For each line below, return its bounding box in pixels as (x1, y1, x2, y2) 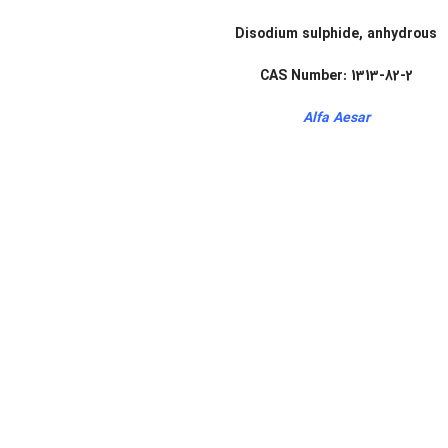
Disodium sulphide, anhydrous (235, 23, 437, 45)
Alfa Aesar (302, 107, 370, 129)
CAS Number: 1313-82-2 (259, 65, 413, 87)
